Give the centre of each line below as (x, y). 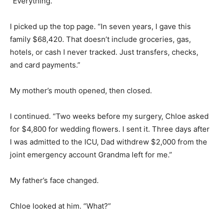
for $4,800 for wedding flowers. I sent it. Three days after (110, 129)
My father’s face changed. (54, 180)
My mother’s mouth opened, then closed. (81, 90)
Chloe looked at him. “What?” (60, 206)
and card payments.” (45, 65)
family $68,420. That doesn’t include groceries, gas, (100, 39)
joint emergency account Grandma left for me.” (91, 154)
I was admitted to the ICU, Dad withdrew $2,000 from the (109, 142)
